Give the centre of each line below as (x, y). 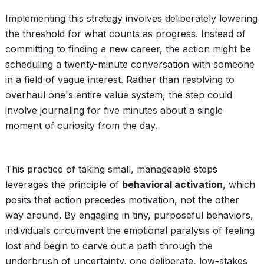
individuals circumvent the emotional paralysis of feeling (130, 230)
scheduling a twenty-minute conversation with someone (130, 64)
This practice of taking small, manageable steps (111, 169)
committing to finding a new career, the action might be (128, 49)
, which (239, 184)
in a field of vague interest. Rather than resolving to (120, 80)
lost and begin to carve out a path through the (109, 246)
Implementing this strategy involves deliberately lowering (131, 18)
